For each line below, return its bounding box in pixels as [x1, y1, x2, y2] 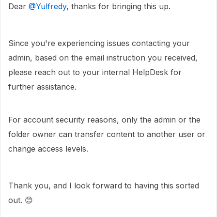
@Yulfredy [29, 1, 66, 11]
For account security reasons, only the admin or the [8, 114, 201, 124]
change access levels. [8, 143, 88, 154]
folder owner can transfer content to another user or [8, 129, 205, 139]
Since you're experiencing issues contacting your [8, 38, 190, 48]
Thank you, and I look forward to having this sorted [8, 180, 199, 190]
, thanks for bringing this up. [66, 1, 170, 11]
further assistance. [8, 81, 77, 92]
